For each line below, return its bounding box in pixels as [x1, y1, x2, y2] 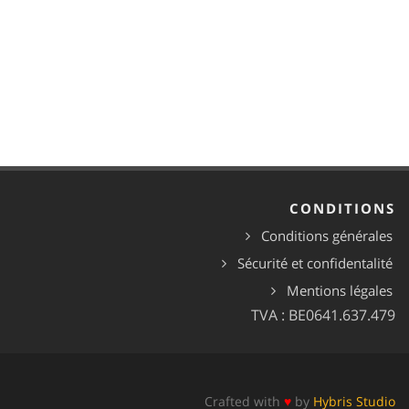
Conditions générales [261, 225, 393, 245]
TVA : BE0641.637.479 [251, 304, 395, 325]
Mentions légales [287, 280, 393, 299]
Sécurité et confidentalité [237, 253, 393, 272]
